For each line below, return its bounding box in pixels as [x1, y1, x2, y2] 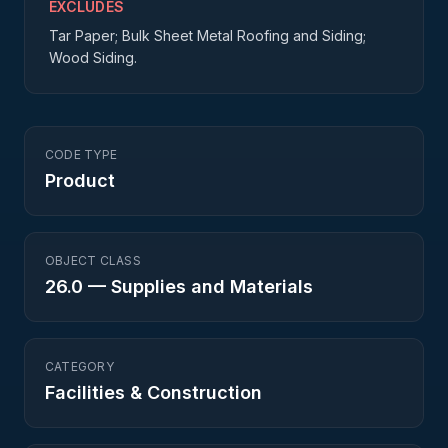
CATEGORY [45, 359, 114, 374]
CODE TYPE [45, 147, 118, 162]
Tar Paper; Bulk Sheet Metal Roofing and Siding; [49, 27, 366, 44]
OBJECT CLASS [45, 253, 141, 268]
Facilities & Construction [45, 382, 262, 403]
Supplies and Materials [111, 276, 313, 297]
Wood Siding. [49, 49, 137, 66]
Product [45, 170, 115, 191]
